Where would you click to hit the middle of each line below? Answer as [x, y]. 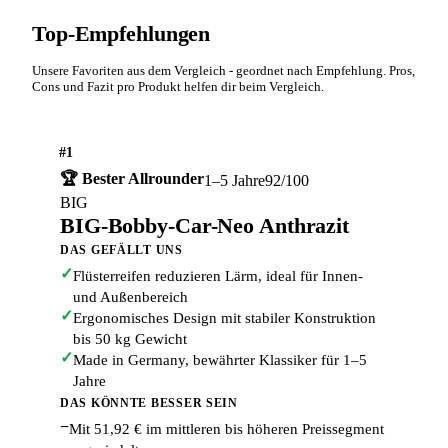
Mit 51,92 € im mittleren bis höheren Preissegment [226, 429]
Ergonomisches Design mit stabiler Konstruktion [224, 318]
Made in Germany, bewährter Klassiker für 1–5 [220, 360]
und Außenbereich [130, 297]
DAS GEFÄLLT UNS [121, 250]
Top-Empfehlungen [121, 34]
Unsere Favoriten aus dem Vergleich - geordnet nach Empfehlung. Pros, [223, 71]
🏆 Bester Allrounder [132, 179]
